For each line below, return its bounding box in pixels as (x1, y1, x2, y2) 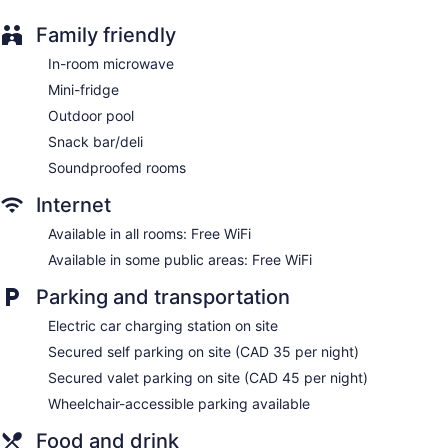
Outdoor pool (48, 107, 134, 125)
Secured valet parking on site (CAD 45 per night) (48, 369, 368, 387)
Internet (36, 193, 111, 218)
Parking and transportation (36, 285, 290, 310)
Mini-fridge (48, 81, 119, 99)
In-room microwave (48, 55, 174, 73)
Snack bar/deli (48, 133, 143, 151)
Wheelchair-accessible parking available (48, 395, 310, 413)
